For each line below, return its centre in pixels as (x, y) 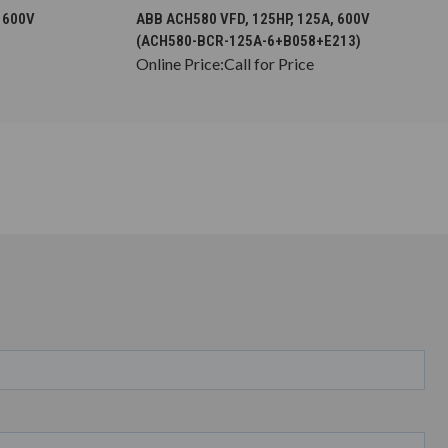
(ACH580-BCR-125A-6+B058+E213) (248, 40)
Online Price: (180, 63)
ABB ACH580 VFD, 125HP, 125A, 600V (253, 18)
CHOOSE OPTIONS (289, 10)
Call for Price (269, 63)
